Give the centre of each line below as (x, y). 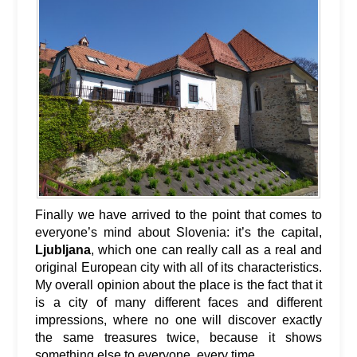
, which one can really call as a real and (206, 250)
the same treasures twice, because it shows (178, 338)
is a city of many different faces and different (178, 303)
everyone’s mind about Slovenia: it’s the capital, (178, 233)
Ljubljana (63, 250)
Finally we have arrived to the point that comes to (178, 215)
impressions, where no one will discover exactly (178, 320)
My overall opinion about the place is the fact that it (178, 285)
